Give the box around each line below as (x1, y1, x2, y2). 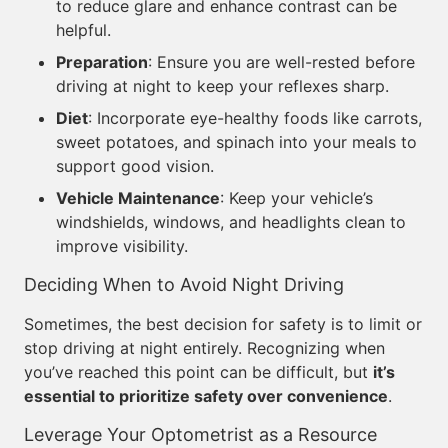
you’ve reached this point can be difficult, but (24, 362, 373, 382)
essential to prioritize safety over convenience (24, 386, 388, 406)
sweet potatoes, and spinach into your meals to (56, 132, 417, 152)
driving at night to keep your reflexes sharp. (56, 76, 389, 96)
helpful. (56, 20, 111, 40)
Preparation (56, 52, 148, 72)
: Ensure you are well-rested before (148, 52, 415, 72)
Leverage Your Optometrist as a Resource (24, 424, 377, 445)
